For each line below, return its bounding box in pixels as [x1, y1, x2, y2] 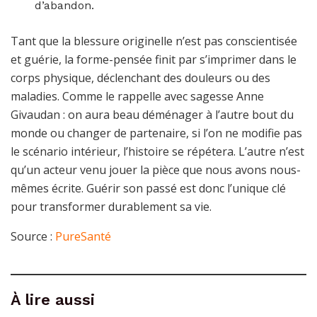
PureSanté [55, 228, 111, 244]
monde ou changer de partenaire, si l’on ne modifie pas [11, 125, 302, 141]
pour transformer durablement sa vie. [11, 198, 212, 214]
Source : [11, 228, 55, 244]
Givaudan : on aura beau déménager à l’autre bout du [11, 106, 294, 122]
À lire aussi [11, 290, 95, 309]
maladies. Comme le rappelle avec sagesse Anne [11, 88, 264, 104]
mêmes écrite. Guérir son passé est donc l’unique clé [11, 180, 286, 196]
